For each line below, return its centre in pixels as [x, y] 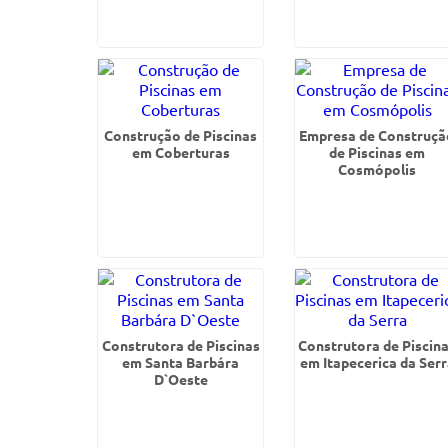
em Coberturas [180, 152]
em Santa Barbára [181, 362]
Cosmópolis [377, 169]
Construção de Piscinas [181, 135]
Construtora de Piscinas [180, 345]
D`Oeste [180, 379]
